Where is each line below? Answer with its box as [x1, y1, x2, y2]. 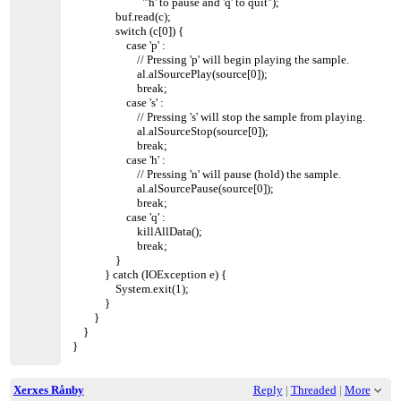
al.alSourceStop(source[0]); [73, 124, 269, 138]
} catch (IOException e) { [73, 267, 227, 281]
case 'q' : [73, 209, 166, 224]
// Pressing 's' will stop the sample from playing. [73, 109, 366, 124]
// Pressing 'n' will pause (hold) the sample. [73, 166, 342, 181]
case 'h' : [73, 152, 166, 166]
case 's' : [73, 95, 165, 109]
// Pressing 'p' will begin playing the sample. [73, 52, 350, 66]
